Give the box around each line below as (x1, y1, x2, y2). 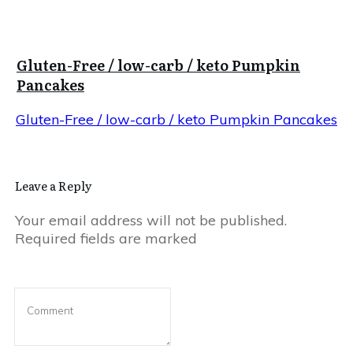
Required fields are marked (15, 229, 197, 248)
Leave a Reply (15, 176, 92, 195)
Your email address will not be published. (15, 211, 287, 230)
